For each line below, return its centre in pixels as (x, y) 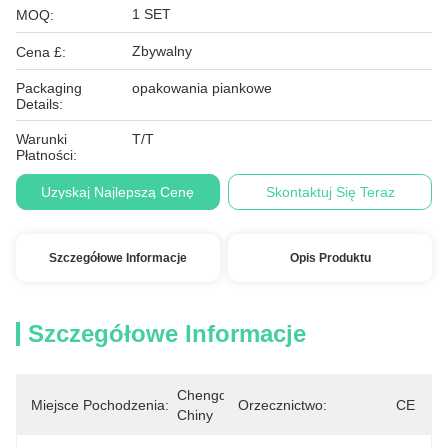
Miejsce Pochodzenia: (100, 405)
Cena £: (41, 52)
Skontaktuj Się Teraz (330, 192)
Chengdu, (208, 395)
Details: (39, 104)
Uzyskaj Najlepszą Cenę (118, 192)
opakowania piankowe (202, 88)
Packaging (49, 88)
